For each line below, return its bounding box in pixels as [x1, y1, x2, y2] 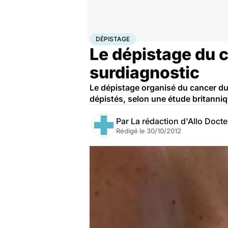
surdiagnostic [90, 63, 199, 82]
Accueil [90, 33, 111, 41]
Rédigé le [116, 127, 147, 135]
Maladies [128, 33, 154, 41]
